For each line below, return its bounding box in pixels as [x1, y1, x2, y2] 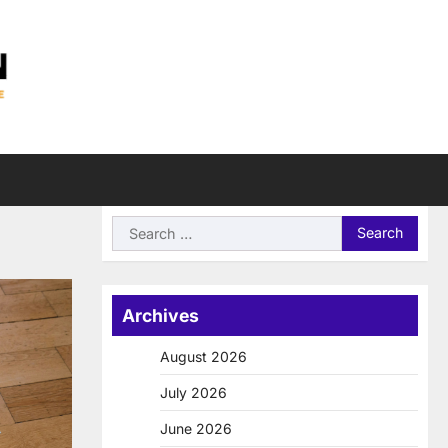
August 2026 [160, 347, 247, 365]
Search [111, 216, 163, 237]
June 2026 [160, 419, 232, 437]
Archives [122, 304, 199, 326]
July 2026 [160, 383, 227, 401]
